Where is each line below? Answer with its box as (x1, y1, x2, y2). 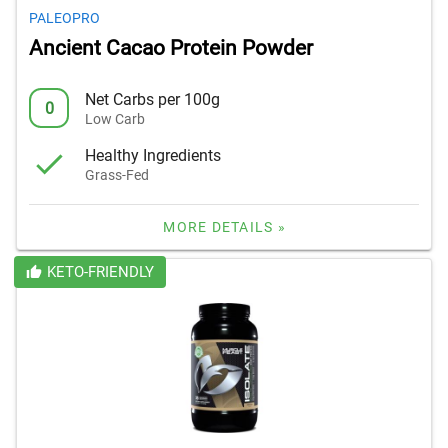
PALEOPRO (29, 10, 100, 27)
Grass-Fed (85, 166, 149, 183)
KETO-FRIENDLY (46, 263, 154, 282)
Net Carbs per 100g (85, 89, 220, 109)
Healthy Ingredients (85, 145, 221, 165)
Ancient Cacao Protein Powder (29, 36, 313, 61)
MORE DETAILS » (163, 219, 286, 236)
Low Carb (85, 110, 145, 127)
